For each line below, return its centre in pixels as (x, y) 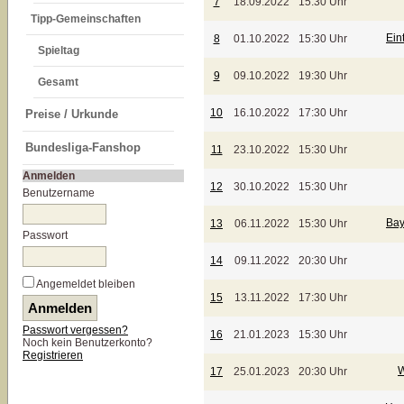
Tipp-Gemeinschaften (86, 19)
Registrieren (53, 355)
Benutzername (59, 193)
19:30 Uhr (326, 76)
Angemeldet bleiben (86, 284)
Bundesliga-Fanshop (83, 147)
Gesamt (58, 82)
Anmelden (49, 176)
